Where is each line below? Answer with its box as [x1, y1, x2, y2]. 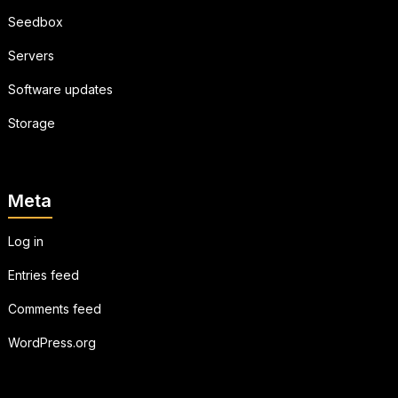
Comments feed [7, 300, 101, 316]
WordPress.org [7, 334, 96, 350]
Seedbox [7, 13, 63, 29]
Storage [7, 115, 55, 131]
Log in [7, 233, 44, 249]
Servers [7, 47, 54, 63]
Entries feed [7, 267, 79, 283]
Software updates [7, 81, 113, 97]
